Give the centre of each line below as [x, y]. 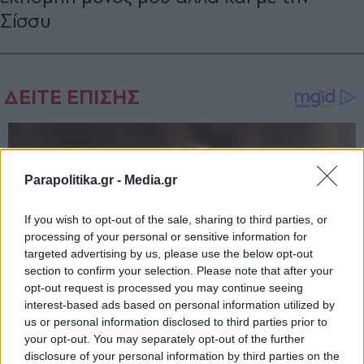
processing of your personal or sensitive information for [166, 236]
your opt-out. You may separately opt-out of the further [165, 339]
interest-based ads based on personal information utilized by [180, 305]
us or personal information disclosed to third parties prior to [176, 322]
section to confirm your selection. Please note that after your [179, 271]
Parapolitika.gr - [74, 180]
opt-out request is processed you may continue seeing [164, 288]
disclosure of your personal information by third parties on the [182, 356]
